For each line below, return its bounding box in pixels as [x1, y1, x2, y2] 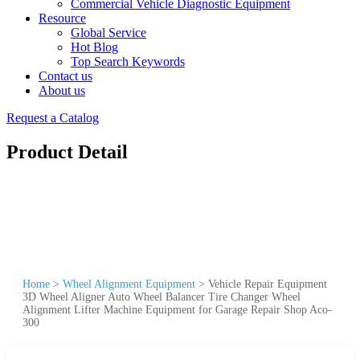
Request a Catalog [6, 111, 99, 125]
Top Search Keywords [71, 55, 185, 68]
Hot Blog [71, 40, 118, 54]
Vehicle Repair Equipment [208, 277, 327, 290]
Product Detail [6, 141, 128, 162]
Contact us [39, 69, 92, 83]
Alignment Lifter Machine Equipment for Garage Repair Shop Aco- [22, 303, 332, 316]
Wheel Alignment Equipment [63, 277, 195, 290]
